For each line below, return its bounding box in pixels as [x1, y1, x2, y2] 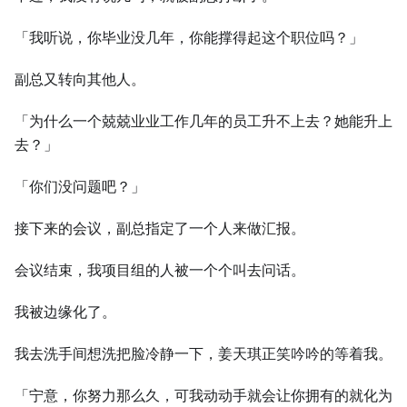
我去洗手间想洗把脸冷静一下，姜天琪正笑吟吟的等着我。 [15, 345, 392, 362]
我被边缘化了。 [15, 303, 116, 321]
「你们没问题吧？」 [15, 178, 145, 195]
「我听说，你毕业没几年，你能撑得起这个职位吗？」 [15, 29, 363, 46]
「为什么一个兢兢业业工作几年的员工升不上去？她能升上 [15, 113, 392, 130]
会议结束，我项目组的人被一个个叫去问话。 [15, 262, 305, 279]
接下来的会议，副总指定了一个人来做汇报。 [15, 220, 305, 237]
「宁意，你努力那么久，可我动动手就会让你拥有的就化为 [15, 387, 392, 404]
